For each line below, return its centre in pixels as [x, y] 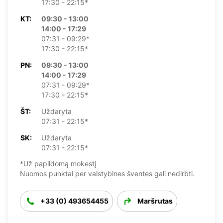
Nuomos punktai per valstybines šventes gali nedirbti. [107, 173]
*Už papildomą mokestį [58, 163]
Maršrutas [155, 201]
